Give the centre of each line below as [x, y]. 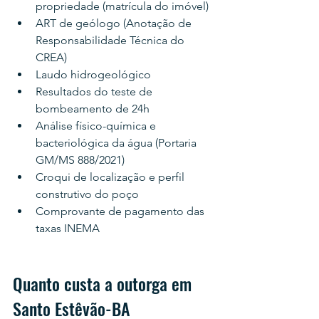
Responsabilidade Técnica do [111, 40]
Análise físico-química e [97, 126]
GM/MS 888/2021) [80, 160]
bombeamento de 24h [93, 109]
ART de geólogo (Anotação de [115, 23]
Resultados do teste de [95, 91]
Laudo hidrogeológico [93, 74]
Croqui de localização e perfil [111, 177]
